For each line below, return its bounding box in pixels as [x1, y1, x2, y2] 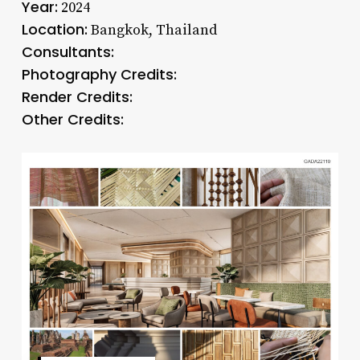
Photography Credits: [21, 64, 177, 85]
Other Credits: [21, 109, 124, 130]
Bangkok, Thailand [87, 21, 217, 40]
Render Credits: [21, 87, 133, 108]
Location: [21, 19, 88, 40]
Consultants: [21, 42, 114, 63]
